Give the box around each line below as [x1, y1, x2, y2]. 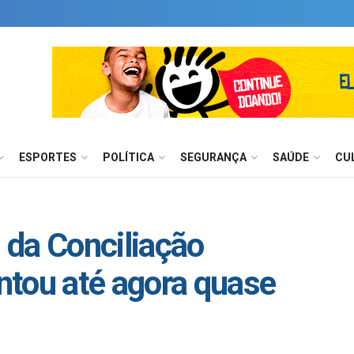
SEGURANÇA [180, 151, 247, 164]
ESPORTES [19, 151, 77, 164]
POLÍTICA [103, 151, 154, 164]
